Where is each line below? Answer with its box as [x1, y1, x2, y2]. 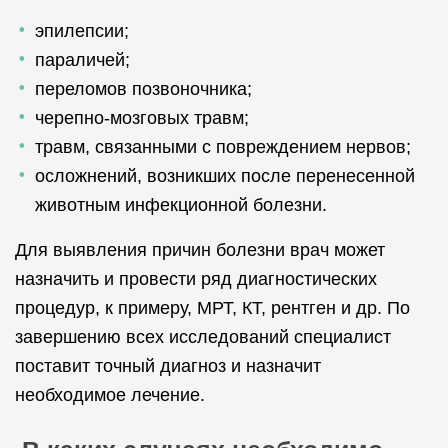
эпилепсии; [35, 21, 129, 41]
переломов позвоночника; [35, 79, 252, 99]
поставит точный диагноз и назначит [15, 356, 321, 376]
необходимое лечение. [15, 385, 205, 405]
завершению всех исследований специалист [15, 327, 391, 347]
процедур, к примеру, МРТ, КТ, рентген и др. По [15, 298, 410, 318]
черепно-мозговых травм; [35, 108, 249, 128]
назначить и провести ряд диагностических [15, 269, 377, 289]
